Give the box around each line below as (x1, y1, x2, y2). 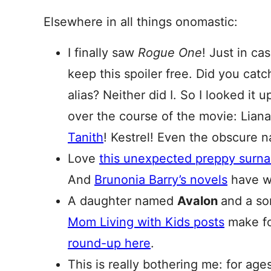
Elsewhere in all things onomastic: (44, 15, 238, 29)
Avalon (177, 194, 221, 208)
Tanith (68, 130, 103, 145)
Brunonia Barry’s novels (94, 172, 227, 187)
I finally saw (68, 45, 138, 60)
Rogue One (138, 45, 202, 60)
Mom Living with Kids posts (68, 215, 224, 229)
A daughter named (68, 194, 177, 208)
